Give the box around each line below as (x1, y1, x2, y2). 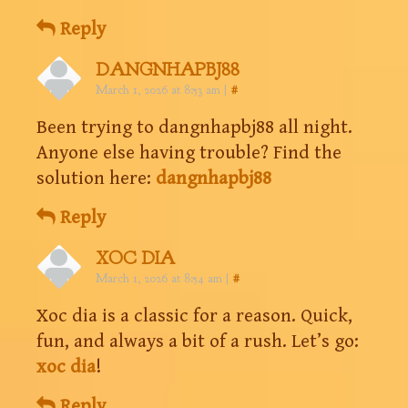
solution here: (36, 167, 156, 189)
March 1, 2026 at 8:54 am (96, 270, 222, 286)
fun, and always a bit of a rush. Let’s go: (36, 330, 359, 352)
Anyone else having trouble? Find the (36, 141, 342, 164)
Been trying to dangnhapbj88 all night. (36, 116, 352, 138)
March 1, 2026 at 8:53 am (96, 81, 220, 97)
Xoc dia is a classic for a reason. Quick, (36, 304, 352, 327)
